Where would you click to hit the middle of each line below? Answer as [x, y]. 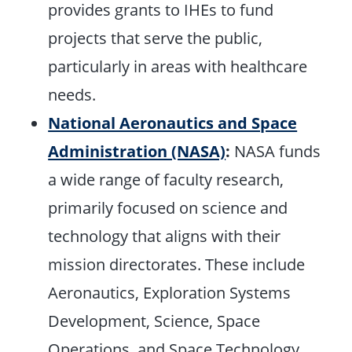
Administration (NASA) [137, 151]
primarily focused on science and [168, 208]
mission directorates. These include [177, 264]
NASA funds [276, 151]
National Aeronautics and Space [173, 123]
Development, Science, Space [154, 321]
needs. [72, 95]
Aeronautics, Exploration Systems [170, 293]
